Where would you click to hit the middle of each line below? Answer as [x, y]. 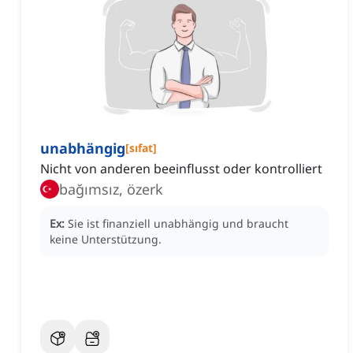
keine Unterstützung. [106, 240]
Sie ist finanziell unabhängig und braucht [178, 224]
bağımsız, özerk [111, 190]
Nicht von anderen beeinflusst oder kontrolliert [181, 169]
